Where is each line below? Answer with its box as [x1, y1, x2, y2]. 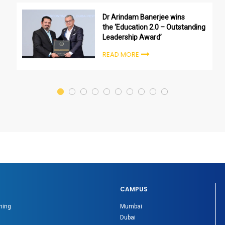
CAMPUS [120, 184, 148, 193]
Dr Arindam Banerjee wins [102, 13, 185, 22]
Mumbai [120, 202, 142, 210]
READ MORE [102, 50, 140, 60]
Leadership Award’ [102, 33, 162, 42]
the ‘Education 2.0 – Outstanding [102, 23, 206, 32]
